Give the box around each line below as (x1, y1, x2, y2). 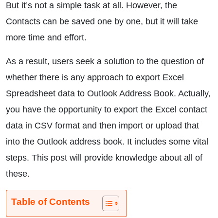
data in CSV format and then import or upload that (6, 121, 199, 130)
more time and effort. (6, 33, 87, 42)
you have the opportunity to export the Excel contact (6, 105, 207, 114)
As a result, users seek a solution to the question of (6, 56, 204, 66)
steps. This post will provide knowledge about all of (6, 153, 202, 163)
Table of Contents (11, 197, 90, 207)
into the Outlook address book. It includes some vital (6, 137, 208, 146)
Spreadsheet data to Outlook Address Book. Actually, (6, 89, 211, 98)
